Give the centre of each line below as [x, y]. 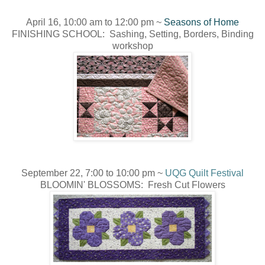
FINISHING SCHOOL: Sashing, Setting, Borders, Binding [132, 34]
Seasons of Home [201, 22]
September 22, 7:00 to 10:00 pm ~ [93, 173]
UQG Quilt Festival [204, 173]
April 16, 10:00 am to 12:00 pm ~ [95, 22]
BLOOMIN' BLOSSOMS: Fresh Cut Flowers [132, 185]
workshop [132, 46]
